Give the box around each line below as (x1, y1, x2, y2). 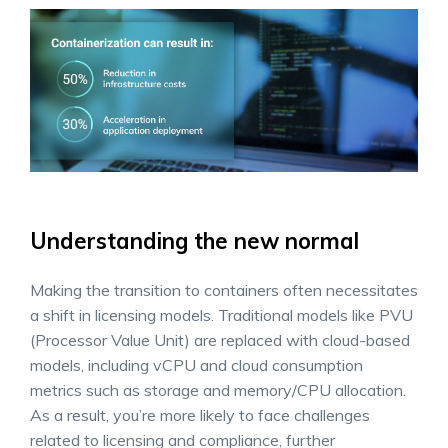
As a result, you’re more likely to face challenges (30, 404, 370, 425)
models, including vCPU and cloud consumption (30, 354, 363, 375)
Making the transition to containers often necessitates (30, 279, 418, 300)
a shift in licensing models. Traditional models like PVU (30, 304, 413, 325)
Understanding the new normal (30, 226, 359, 255)
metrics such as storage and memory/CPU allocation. (30, 379, 406, 400)
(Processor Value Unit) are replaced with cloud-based (30, 329, 410, 350)
